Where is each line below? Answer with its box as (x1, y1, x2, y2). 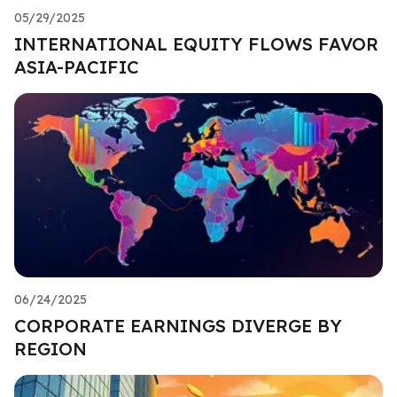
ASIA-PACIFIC (14, 55, 139, 78)
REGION (14, 337, 87, 360)
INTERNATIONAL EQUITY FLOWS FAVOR (14, 32, 378, 55)
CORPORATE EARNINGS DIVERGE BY (14, 314, 342, 337)
